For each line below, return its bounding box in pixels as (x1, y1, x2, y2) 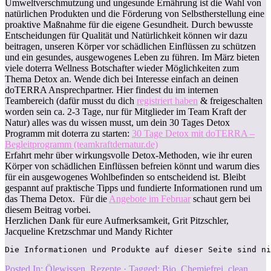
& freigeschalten (198, 95, 263, 106)
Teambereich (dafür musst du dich (5, 95, 137, 106)
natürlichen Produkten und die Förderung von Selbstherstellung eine (5, 8, 264, 19)
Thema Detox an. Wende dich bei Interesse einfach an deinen (5, 73, 238, 84)
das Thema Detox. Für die (5, 193, 109, 204)
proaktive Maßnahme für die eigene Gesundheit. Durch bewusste (5, 19, 253, 30)
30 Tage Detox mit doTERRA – (132, 128, 255, 139)
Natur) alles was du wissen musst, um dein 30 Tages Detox (5, 117, 230, 128)
